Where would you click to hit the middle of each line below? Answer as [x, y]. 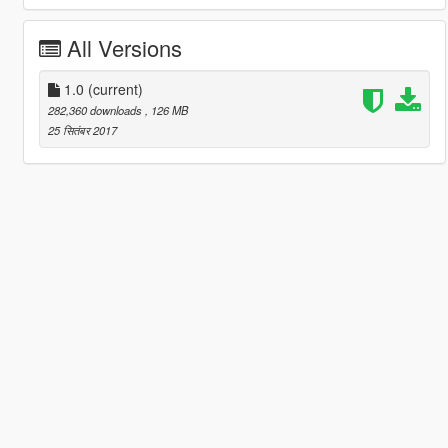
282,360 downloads [96, 109]
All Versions [124, 47]
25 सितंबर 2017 [82, 129]
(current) [115, 88]
